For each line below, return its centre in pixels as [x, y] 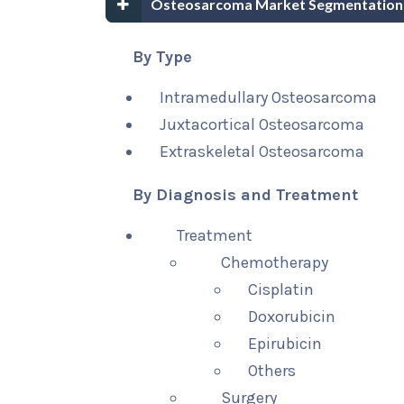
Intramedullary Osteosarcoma [268, 97]
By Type [162, 57]
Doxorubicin [292, 317]
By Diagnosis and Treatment [245, 195]
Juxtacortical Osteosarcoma [262, 124]
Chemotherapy [275, 262]
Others [272, 371]
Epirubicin [285, 344]
